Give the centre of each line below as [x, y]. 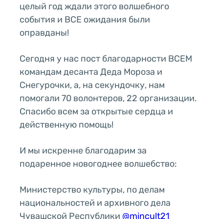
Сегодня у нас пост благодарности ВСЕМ [106, 58]
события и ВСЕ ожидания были [85, 19]
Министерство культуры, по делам [92, 189]
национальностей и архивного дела [95, 203]
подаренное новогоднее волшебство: [98, 164]
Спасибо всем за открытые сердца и [96, 111]
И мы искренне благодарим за [83, 150]
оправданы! [44, 33]
